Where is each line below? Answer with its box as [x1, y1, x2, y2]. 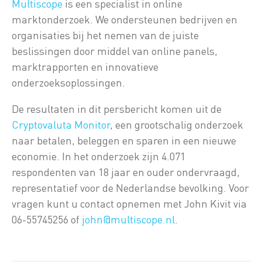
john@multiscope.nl [82, 212, 175, 226]
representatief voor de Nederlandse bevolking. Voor [12, 181, 249, 195]
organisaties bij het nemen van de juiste [12, 28, 199, 42]
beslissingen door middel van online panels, [12, 44, 218, 58]
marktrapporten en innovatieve [12, 60, 158, 74]
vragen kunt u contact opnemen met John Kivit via [12, 196, 247, 211]
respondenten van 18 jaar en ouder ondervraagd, [12, 165, 240, 179]
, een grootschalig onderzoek [110, 118, 243, 132]
